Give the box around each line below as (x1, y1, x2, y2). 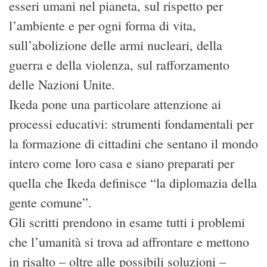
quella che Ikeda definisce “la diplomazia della (9, 173, 257, 191)
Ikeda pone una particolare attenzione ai (9, 95, 221, 113)
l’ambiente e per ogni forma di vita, (9, 16, 196, 34)
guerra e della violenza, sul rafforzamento (9, 55, 229, 73)
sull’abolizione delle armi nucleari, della (9, 36, 222, 54)
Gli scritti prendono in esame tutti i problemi (9, 213, 245, 231)
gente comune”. (9, 193, 92, 211)
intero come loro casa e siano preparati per (9, 154, 234, 172)
